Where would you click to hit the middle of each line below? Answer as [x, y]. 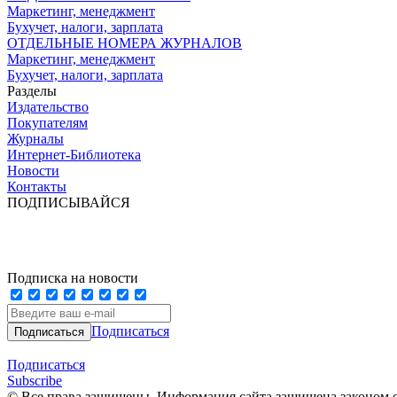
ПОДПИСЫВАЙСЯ [69, 202]
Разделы [32, 90]
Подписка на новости [73, 277]
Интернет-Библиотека [74, 154]
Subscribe [35, 380]
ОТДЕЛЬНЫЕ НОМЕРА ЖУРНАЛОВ [125, 43]
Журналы [35, 138]
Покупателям [47, 122]
